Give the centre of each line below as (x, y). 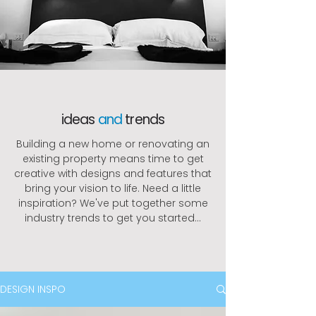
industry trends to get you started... (113, 218)
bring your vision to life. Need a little (113, 188)
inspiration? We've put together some (113, 203)
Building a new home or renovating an (113, 144)
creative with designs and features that (113, 174)
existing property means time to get (113, 159)
